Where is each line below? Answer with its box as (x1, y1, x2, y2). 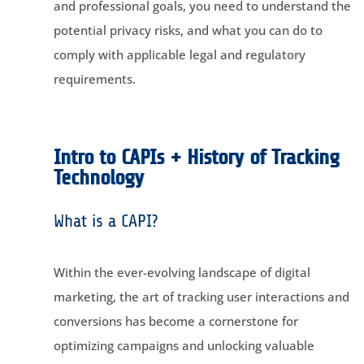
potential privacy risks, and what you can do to (53, 21, 323, 38)
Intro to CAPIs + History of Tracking (53, 145, 339, 169)
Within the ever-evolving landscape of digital (53, 263, 310, 280)
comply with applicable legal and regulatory (53, 45, 305, 63)
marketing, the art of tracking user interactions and (53, 288, 349, 305)
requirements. (53, 70, 136, 87)
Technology (53, 166, 144, 189)
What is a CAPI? (53, 210, 158, 231)
